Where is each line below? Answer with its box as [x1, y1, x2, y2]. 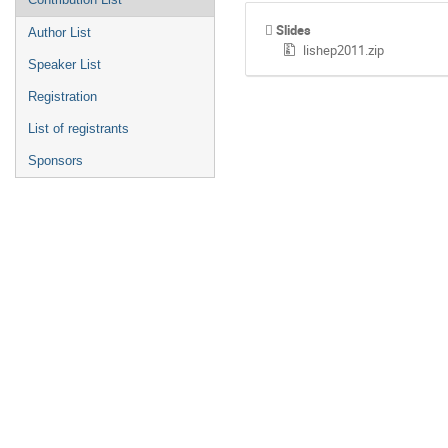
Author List [28, 25, 91, 40]
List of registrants [28, 121, 129, 136]
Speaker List [28, 57, 101, 72]
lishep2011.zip [302, 41, 384, 60]
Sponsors [28, 153, 83, 168]
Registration [28, 89, 97, 104]
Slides [276, 21, 312, 40]
